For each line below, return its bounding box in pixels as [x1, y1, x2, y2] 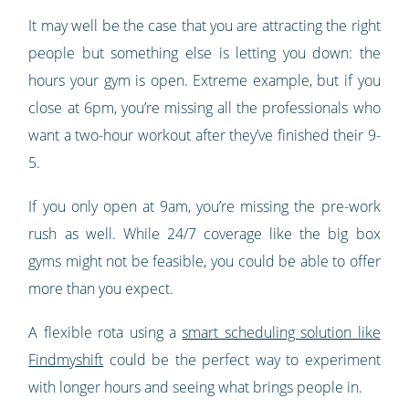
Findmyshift [28, 349, 104, 370]
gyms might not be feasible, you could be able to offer [28, 250, 381, 271]
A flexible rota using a [28, 321, 183, 342]
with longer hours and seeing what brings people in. [28, 376, 363, 397]
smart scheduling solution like [182, 321, 381, 342]
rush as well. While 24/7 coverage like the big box [28, 223, 381, 244]
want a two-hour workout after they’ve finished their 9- [28, 124, 381, 145]
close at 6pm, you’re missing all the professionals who [28, 97, 381, 118]
